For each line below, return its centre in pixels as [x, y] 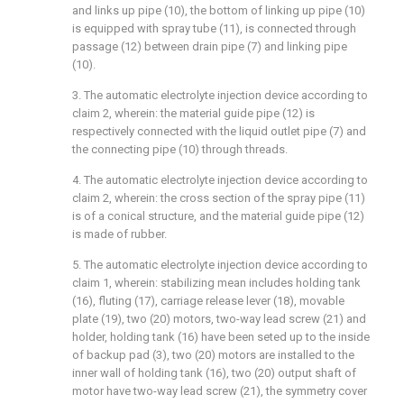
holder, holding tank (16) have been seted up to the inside [221, 337]
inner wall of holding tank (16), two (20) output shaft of [214, 373]
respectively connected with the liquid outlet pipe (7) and [219, 131]
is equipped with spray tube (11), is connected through [214, 28]
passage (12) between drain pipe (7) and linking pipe [210, 46]
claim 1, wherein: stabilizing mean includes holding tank [216, 283]
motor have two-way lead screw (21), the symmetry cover [220, 391]
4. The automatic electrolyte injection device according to [220, 180]
